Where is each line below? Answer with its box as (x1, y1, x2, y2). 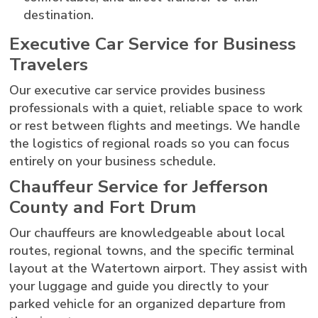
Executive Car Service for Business (9, 31, 297, 56)
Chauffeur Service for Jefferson (9, 174, 269, 199)
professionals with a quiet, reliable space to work (9, 99, 303, 116)
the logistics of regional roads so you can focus (9, 134, 290, 152)
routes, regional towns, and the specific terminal (9, 241, 295, 259)
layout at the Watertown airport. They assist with (9, 259, 308, 277)
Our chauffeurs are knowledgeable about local (9, 224, 286, 241)
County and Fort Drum (9, 194, 197, 219)
